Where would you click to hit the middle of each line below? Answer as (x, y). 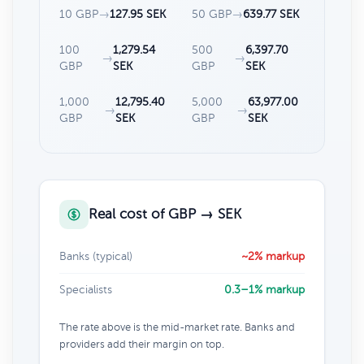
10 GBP (79, 14)
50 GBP (212, 14)
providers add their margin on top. (142, 344)
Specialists (86, 289)
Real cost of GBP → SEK (165, 214)
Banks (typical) (96, 256)
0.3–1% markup (264, 289)
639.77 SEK (271, 14)
